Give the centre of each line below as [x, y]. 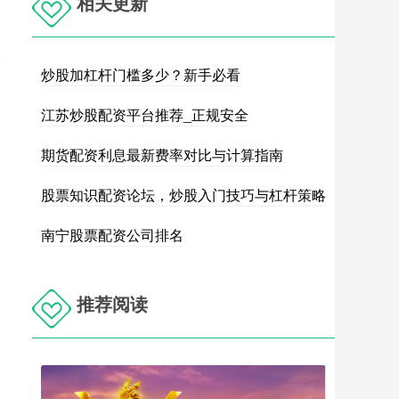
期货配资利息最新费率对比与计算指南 [162, 155]
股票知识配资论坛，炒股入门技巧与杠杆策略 [183, 195]
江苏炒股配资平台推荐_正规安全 [145, 114]
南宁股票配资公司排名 [112, 235]
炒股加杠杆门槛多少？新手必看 [141, 74]
